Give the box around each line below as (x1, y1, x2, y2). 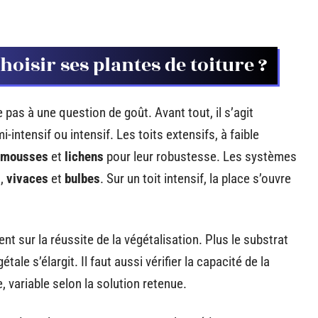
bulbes (65, 170, 100, 187)
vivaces (6, 170, 48, 187)
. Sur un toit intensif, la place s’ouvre (100, 170, 291, 187)
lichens (65, 148, 104, 165)
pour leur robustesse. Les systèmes (104, 148, 297, 165)
